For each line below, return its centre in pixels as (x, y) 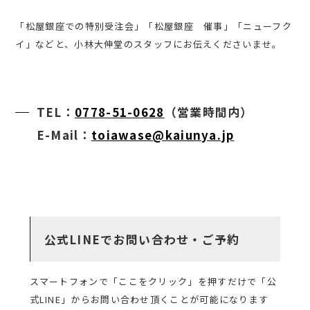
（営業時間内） (209, 111)
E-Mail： (64, 134)
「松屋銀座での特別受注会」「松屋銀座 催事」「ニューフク (154, 26)
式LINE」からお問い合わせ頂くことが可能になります (149, 300)
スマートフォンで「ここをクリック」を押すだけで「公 (153, 282)
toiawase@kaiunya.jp (163, 134)
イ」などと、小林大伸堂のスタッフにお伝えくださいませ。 (149, 44)
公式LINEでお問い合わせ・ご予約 (142, 239)
